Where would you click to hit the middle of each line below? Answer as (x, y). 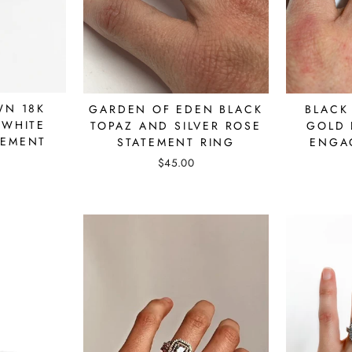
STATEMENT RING (176, 142)
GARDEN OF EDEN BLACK (176, 109)
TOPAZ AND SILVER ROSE (176, 125)
